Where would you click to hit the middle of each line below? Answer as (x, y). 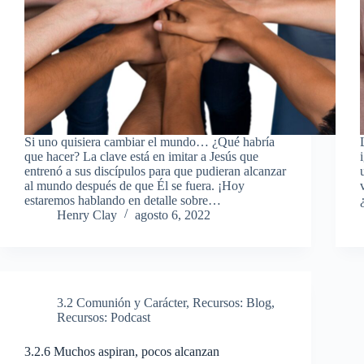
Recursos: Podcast (104, 317)
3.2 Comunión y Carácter (121, 302)
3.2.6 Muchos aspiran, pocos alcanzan (122, 351)
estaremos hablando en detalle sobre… (123, 200)
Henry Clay (87, 214)
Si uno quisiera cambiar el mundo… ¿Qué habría (149, 141)
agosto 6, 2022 (173, 214)
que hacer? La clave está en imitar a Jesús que (141, 156)
